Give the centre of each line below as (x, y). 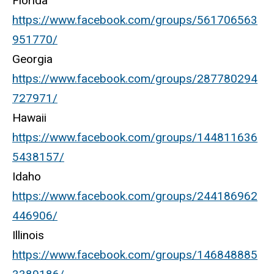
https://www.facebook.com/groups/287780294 (135, 79)
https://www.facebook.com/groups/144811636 (135, 138)
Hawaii (29, 118)
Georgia (32, 59)
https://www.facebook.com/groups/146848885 (135, 255)
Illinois (28, 235)
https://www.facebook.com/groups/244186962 (135, 196)
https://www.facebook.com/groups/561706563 (135, 20)
